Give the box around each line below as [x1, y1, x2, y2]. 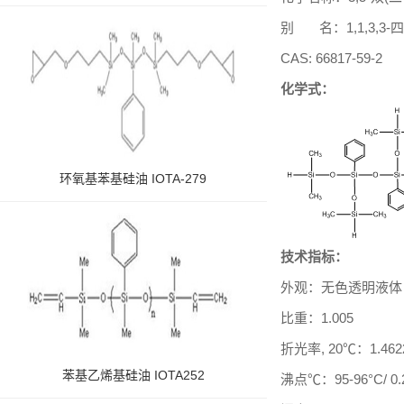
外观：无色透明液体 [280, 280, 402, 295]
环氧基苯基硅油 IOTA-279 [60, 171, 207, 187]
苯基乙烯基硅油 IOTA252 [61, 368, 205, 383]
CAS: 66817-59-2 [280, 50, 382, 66]
